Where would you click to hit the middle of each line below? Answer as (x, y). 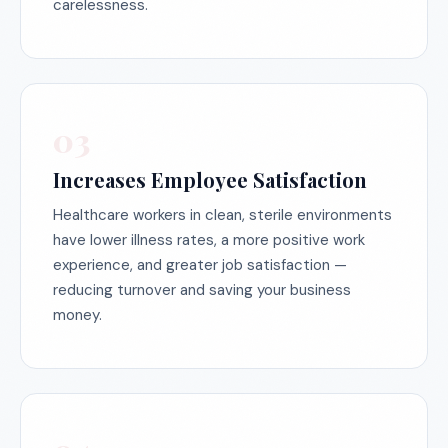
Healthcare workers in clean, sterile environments (222, 215)
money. (77, 315)
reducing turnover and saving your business (202, 290)
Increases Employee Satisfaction (210, 179)
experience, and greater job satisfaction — (200, 265)
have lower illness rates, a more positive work (209, 240)
